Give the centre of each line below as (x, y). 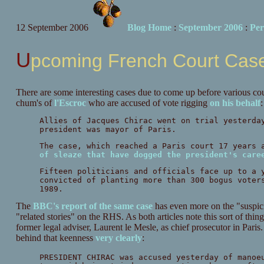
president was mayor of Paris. (108, 130)
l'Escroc (70, 103)
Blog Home (149, 27)
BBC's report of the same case (93, 206)
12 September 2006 (52, 27)
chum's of (35, 103)
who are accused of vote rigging (148, 103)
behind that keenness (55, 238)
